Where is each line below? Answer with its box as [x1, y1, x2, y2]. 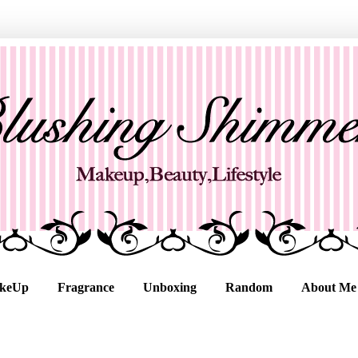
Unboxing [143, 280, 197, 294]
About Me [301, 280, 356, 294]
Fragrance [58, 280, 114, 294]
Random [225, 280, 272, 294]
